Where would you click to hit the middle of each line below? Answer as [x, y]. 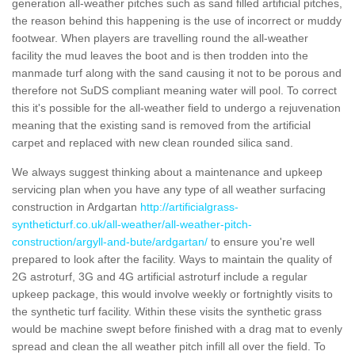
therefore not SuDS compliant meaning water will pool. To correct [174, 90]
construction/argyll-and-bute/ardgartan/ [110, 241]
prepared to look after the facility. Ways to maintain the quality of [172, 259]
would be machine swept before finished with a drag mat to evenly [177, 328]
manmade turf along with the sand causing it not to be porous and [177, 73]
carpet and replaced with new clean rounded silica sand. [153, 142]
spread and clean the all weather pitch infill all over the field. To [169, 346]
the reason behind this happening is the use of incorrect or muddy [177, 20]
